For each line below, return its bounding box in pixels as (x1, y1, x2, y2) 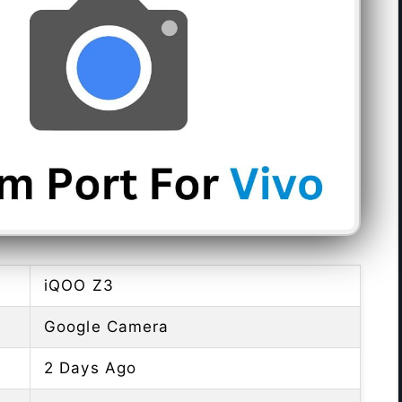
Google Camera (44, 318, 170, 336)
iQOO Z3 (44, 276, 114, 295)
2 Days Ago (44, 359, 136, 378)
